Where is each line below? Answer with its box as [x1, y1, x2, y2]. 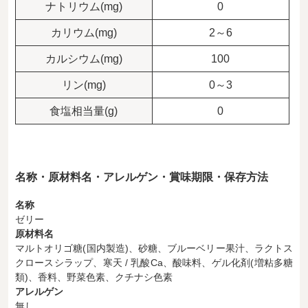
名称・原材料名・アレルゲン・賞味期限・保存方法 [14, 171, 268, 184]
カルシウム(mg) [45, 53, 122, 65]
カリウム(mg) [50, 27, 117, 39]
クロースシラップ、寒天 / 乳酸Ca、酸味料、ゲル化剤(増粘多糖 [14, 257, 294, 269]
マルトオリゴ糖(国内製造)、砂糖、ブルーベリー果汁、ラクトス [14, 243, 294, 254]
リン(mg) [61, 79, 106, 91]
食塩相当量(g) [49, 105, 118, 118]
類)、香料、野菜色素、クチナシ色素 [14, 272, 173, 283]
